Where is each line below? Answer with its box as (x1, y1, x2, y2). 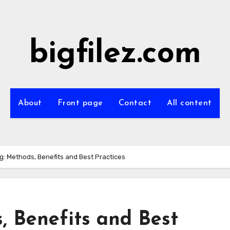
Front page (57, 99, 103, 107)
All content (167, 99, 212, 107)
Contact (118, 99, 152, 107)
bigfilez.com (29, 39, 201, 70)
